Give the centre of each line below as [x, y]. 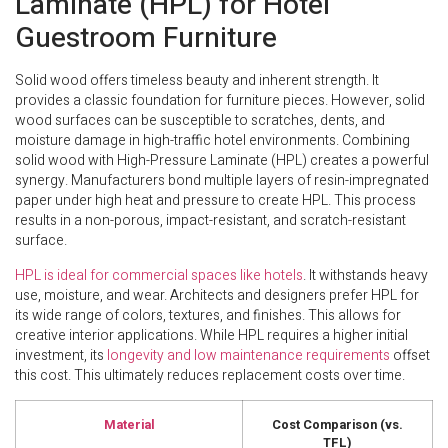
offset [410, 355]
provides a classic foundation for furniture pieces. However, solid [220, 101]
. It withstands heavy [365, 275]
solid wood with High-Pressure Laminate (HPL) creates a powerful [222, 161]
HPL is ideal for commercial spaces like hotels [159, 275]
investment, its [61, 355]
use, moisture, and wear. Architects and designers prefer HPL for [217, 295]
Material [129, 425]
